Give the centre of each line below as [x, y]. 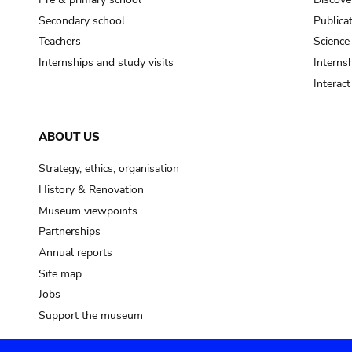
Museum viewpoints [88, 211]
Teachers [59, 42]
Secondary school [81, 20]
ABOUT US [69, 136]
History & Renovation [91, 190]
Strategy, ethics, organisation [108, 169]
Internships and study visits [106, 62]
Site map [60, 273]
